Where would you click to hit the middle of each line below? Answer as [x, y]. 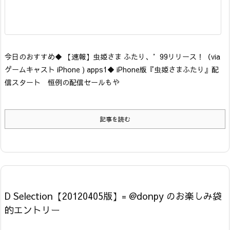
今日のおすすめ [30, 57]
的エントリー [32, 210]
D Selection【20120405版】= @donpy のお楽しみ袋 [113, 196]
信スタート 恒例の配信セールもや [62, 82]
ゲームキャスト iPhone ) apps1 [56, 70]
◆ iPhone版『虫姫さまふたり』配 [163, 70]
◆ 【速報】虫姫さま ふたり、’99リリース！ [129, 57]
